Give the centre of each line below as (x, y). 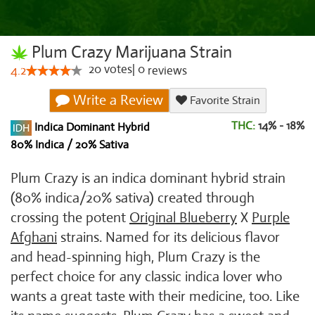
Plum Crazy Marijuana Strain (130, 52)
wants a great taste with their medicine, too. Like (155, 296)
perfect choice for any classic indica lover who (146, 277)
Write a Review (116, 100)
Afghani (34, 237)
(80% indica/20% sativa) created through (133, 198)
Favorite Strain (223, 101)
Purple (271, 218)
